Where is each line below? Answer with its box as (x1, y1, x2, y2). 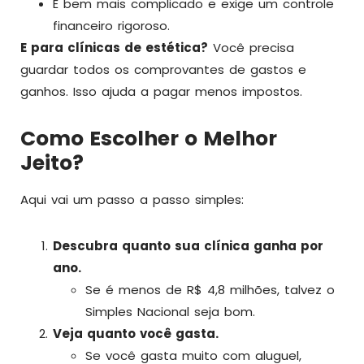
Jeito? (20, 149, 84, 177)
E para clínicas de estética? (20, 39, 208, 56)
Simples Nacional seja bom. (85, 303, 255, 320)
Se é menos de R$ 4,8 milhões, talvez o (85, 281, 335, 298)
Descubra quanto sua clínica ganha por (53, 237, 323, 254)
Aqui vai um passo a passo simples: (20, 191, 244, 208)
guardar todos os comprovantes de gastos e (20, 61, 306, 78)
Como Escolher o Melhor (20, 124, 277, 153)
